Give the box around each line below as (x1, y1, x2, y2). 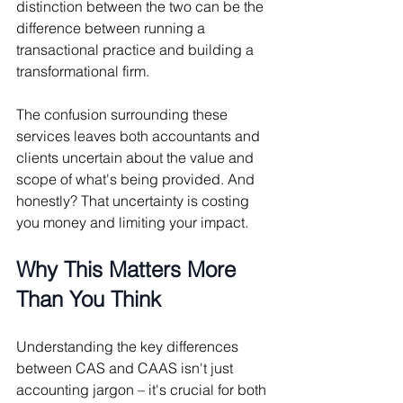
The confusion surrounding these (16, 104, 231, 123)
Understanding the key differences (16, 336, 242, 355)
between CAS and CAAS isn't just (16, 358, 237, 377)
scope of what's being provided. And (16, 169, 258, 188)
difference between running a (16, 18, 209, 37)
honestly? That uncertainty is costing (16, 191, 253, 210)
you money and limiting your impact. (16, 212, 248, 231)
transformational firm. (16, 61, 149, 80)
